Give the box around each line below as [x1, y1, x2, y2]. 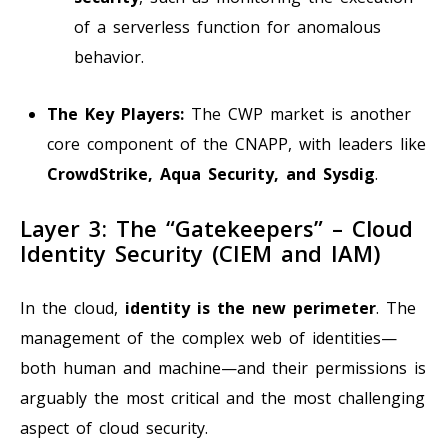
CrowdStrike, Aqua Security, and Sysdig [47, 162, 375, 185]
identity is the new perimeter [125, 296, 376, 319]
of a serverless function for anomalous [74, 15, 381, 38]
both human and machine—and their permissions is [20, 356, 426, 379]
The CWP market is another [184, 102, 411, 125]
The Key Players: [47, 102, 184, 125]
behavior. [74, 45, 144, 68]
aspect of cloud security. [20, 416, 208, 439]
